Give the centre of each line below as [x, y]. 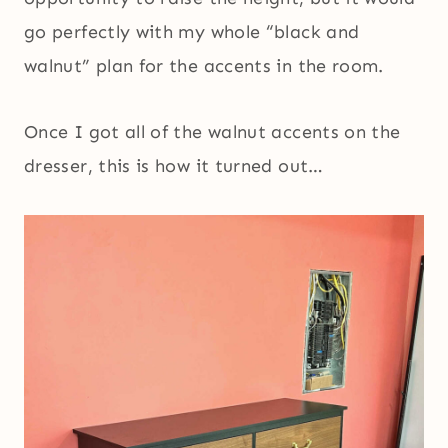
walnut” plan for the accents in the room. [204, 65]
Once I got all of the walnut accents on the [212, 131]
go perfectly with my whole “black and [192, 31]
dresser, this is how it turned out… [174, 165]
